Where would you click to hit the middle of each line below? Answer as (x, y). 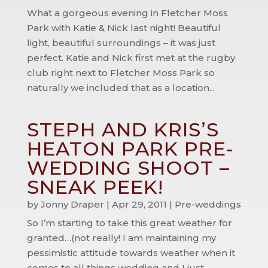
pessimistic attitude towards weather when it (131, 253)
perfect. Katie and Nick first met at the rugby (131, 58)
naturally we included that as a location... (121, 88)
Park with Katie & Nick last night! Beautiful (124, 28)
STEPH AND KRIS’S (123, 130)
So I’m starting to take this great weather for (129, 223)
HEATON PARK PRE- (130, 149)
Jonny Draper (72, 204)
